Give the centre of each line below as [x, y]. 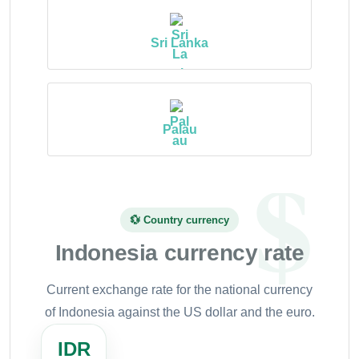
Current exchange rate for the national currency [179, 289]
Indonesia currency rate [179, 252]
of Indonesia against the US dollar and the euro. [179, 312]
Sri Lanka [179, 42]
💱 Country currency [179, 220]
